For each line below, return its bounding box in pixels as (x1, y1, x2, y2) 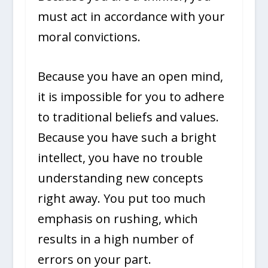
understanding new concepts (37, 169, 203, 186)
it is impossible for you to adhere (37, 88, 224, 105)
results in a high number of (37, 230, 194, 247)
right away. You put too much (37, 190, 206, 206)
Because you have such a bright (37, 129, 217, 145)
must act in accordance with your (37, 8, 225, 25)
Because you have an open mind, (37, 68, 223, 84)
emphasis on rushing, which (37, 210, 198, 227)
